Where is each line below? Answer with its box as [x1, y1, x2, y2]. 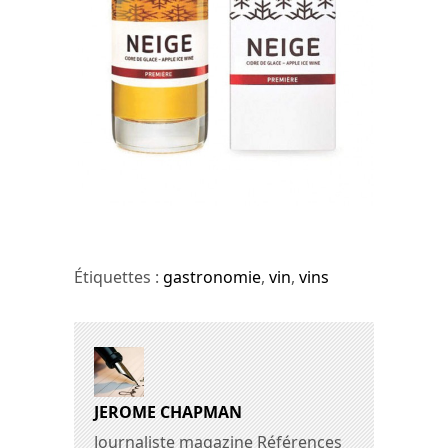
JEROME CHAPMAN [94, 401, 242, 424]
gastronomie [163, 266, 261, 289]
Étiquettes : [74, 266, 163, 289]
